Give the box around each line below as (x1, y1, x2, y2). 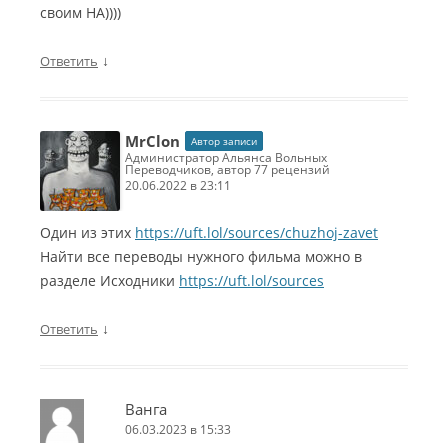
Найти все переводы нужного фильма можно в (40, 247, 362, 267)
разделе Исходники (40, 271, 179, 291)
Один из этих (40, 223, 135, 243)
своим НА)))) (40, 3, 121, 23)
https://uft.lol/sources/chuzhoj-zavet (135, 223, 378, 243)
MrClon (125, 131, 180, 152)
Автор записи (191, 134, 257, 149)
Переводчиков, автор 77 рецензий (125, 161, 330, 179)
